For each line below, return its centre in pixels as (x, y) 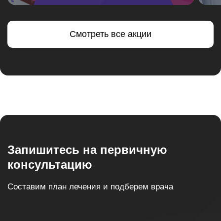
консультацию (50, 165)
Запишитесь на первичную (87, 150)
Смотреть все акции (110, 34)
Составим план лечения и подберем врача (90, 187)
